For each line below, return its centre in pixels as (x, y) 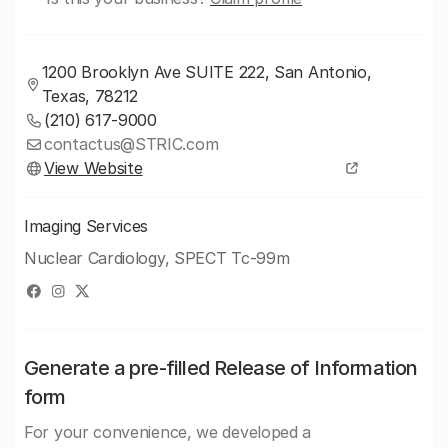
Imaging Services (86, 226)
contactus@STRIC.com (131, 144)
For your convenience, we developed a (168, 432)
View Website (93, 168)
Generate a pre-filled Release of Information (221, 368)
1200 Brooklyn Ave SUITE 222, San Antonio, (206, 72)
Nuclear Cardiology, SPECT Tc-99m (157, 258)
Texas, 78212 (90, 96)
